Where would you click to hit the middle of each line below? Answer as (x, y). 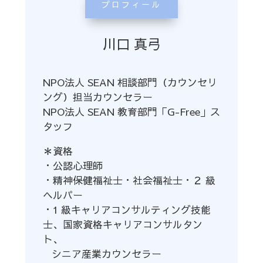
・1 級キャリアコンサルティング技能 (127, 209)
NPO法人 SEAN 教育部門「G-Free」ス (131, 111)
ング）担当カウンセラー (97, 97)
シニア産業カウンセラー (102, 253)
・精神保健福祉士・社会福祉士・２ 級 (129, 180)
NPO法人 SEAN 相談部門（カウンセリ (130, 82)
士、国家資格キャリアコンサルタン (122, 224)
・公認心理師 (73, 165)
